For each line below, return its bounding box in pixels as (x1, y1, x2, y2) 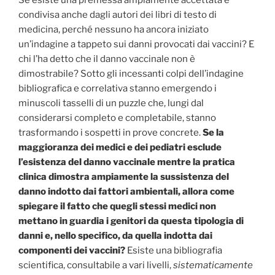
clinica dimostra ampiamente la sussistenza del (18, 171, 229, 182)
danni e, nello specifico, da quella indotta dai (18, 230, 212, 241)
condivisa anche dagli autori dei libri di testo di (18, 9, 217, 20)
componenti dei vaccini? (18, 244, 125, 256)
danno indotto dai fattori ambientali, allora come (18, 185, 234, 197)
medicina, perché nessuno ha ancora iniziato (18, 23, 209, 35)
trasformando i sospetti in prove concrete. (18, 126, 203, 138)
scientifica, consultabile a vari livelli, (18, 259, 173, 271)
